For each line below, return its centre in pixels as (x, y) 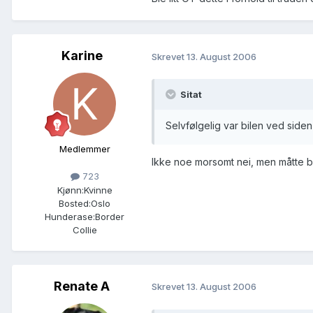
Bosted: (75, 203)
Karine (82, 56)
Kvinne (98, 190)
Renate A (82, 286)
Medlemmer (85, 149)
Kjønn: (70, 190)
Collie (85, 230)
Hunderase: (70, 216)
